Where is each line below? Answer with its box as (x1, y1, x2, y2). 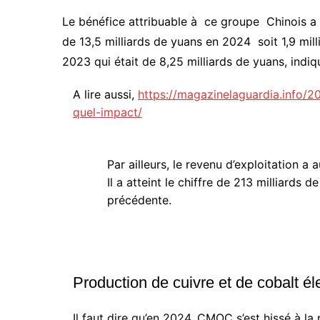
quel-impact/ (73, 105, 142, 120)
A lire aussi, (73, 87, 138, 102)
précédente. (107, 193, 171, 208)
